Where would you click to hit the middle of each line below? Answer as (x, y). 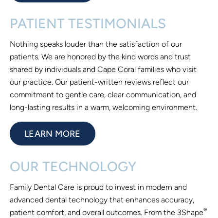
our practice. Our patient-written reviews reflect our (99, 82)
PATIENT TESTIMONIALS (88, 23)
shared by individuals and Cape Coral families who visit (103, 69)
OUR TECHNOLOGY (73, 166)
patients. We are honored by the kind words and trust (100, 56)
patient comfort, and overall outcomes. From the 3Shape (107, 212)
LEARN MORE (53, 133)
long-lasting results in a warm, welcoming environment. (103, 107)
